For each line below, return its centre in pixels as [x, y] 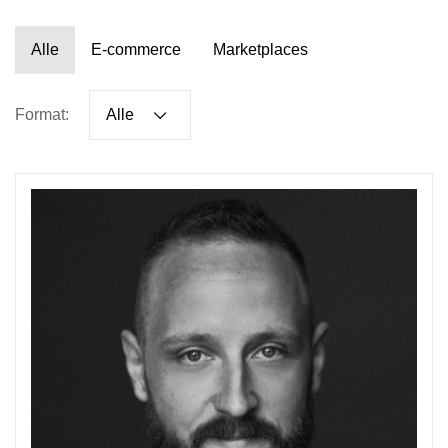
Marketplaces [260, 50]
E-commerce [136, 50]
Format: [42, 115]
